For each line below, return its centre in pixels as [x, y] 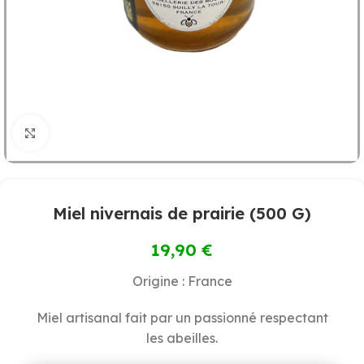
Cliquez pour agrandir [114, 133]
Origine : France [182, 281]
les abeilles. [182, 338]
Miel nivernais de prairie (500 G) [182, 213]
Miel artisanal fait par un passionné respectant [182, 317]
